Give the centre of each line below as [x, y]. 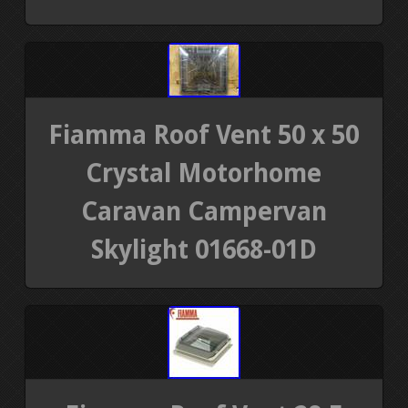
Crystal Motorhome [204, 174]
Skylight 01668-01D [204, 250]
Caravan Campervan [204, 212]
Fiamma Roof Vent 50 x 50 [204, 136]
